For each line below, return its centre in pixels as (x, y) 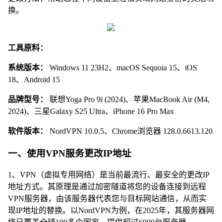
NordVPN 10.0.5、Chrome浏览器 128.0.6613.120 (130, 131)
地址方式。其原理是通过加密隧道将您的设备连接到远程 (107, 187)
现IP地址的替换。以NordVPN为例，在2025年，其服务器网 (111, 211)
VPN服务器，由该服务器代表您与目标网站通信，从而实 (107, 199)
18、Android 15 (34, 80)
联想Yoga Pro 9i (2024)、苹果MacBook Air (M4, (129, 99)
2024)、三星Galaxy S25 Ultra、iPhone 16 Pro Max (91, 111)
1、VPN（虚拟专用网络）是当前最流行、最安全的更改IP (109, 175)
